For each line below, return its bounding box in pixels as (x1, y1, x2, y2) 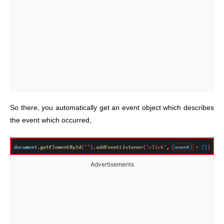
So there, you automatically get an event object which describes (10, 103, 214, 111)
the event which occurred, (10, 116, 91, 124)
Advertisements (90, 160, 134, 168)
